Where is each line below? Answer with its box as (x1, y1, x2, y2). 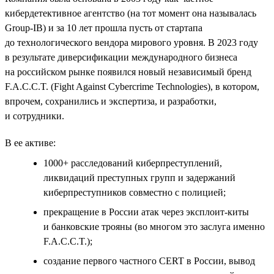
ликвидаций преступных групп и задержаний (43, 172, 235, 183)
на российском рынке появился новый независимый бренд (5, 66, 251, 77)
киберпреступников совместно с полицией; (43, 187, 226, 198)
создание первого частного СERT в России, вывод (43, 255, 255, 266)
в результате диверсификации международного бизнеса (5, 51, 237, 62)
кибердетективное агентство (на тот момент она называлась (5, 7, 256, 18)
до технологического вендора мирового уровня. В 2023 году (5, 37, 258, 48)
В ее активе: (5, 137, 56, 148)
